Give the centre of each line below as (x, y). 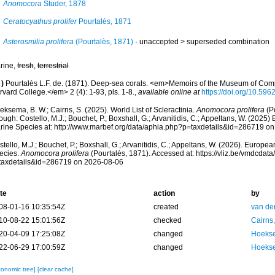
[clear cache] (55, 269)
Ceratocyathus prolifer (40, 21)
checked (167, 220)
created (166, 207)
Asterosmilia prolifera (38, 42)
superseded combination (228, 42)
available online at (168, 92)
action (164, 193)
